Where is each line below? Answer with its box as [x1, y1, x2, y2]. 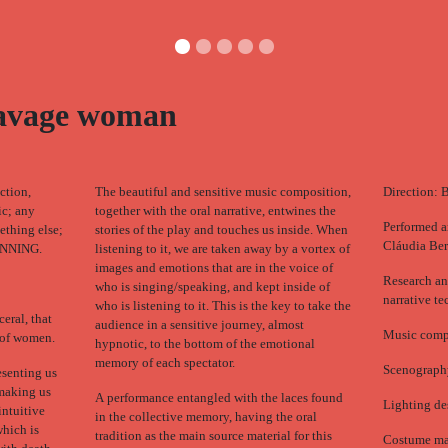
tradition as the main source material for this [94, 428, 332, 443]
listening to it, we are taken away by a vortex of [94, 241, 350, 256]
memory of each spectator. [94, 355, 235, 370]
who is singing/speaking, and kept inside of [94, 279, 330, 294]
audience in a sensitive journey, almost [94, 317, 304, 332]
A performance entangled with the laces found [94, 390, 343, 405]
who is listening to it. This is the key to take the [94, 298, 351, 313]
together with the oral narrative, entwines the [94, 203, 336, 218]
